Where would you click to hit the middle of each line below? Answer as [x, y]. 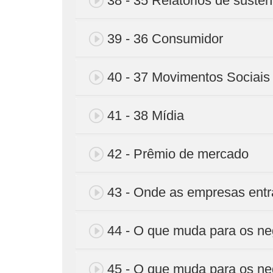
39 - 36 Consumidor [165, 38]
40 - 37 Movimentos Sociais [189, 77]
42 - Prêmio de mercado [178, 154]
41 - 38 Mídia [146, 115]
